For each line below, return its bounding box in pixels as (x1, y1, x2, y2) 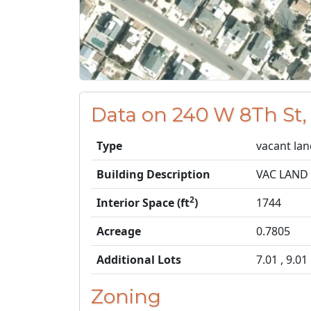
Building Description (96, 167, 210, 182)
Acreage (96, 224, 141, 239)
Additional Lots (96, 252, 181, 267)
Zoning (91, 285, 161, 308)
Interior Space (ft (96, 195, 190, 210)
